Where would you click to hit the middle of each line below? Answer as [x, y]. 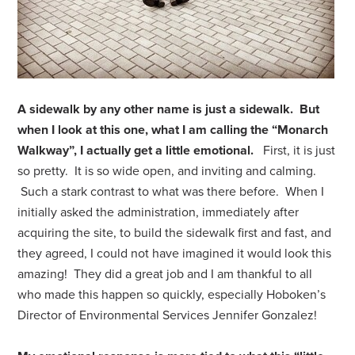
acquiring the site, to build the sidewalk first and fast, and [175, 233]
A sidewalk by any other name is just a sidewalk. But [169, 109]
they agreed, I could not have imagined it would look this [175, 254]
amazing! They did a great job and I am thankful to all [165, 274]
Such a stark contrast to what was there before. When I [171, 192]
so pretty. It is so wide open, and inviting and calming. [167, 171]
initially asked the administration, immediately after [158, 212]
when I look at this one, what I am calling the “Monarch [173, 130]
